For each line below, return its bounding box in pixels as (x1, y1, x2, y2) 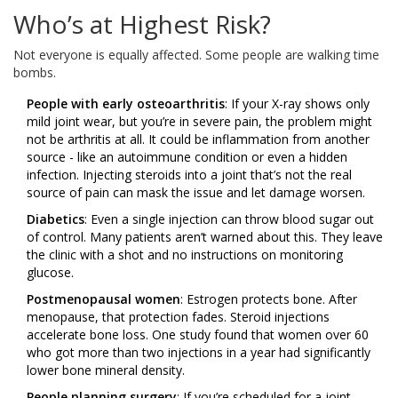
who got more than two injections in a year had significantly (27, 344, 370, 362)
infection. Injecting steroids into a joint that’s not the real (27, 166, 352, 184)
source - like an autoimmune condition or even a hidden (27, 148, 347, 166)
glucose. (27, 264, 74, 282)
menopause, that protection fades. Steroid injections (27, 308, 330, 326)
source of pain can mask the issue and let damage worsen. (27, 184, 365, 202)
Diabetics (27, 211, 84, 228)
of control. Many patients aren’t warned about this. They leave (27, 228, 383, 246)
